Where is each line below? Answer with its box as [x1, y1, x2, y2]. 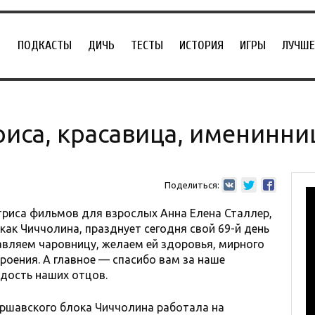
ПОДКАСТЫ [18, 38, 72, 53]
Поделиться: [164, 180, 219, 190]
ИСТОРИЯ [179, 38, 224, 53]
